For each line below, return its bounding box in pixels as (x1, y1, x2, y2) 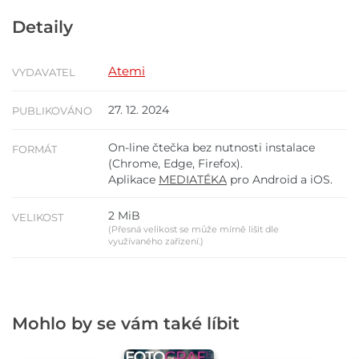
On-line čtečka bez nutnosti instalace (108, 140, 315, 155)
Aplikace (108, 172, 159, 188)
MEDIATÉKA (159, 172, 227, 188)
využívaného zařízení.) (108, 236, 204, 248)
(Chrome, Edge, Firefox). (108, 156, 243, 171)
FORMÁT (12, 143, 57, 156)
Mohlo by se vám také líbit (12, 313, 240, 334)
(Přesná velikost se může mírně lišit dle (108, 224, 279, 236)
